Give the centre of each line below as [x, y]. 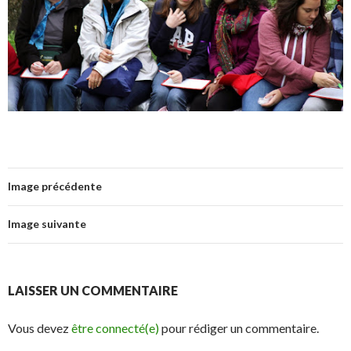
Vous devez [40, 328]
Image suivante [47, 224]
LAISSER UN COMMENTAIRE [93, 291]
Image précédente [55, 186]
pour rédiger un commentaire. [239, 328]
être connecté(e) [115, 328]
